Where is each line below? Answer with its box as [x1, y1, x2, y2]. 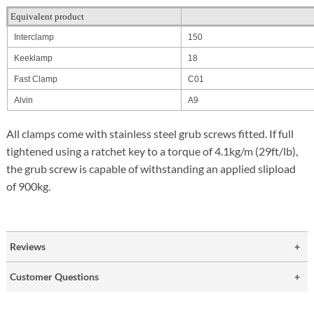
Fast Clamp [12, 74, 60, 84]
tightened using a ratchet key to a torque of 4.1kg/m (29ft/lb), [6, 144, 299, 158]
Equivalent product [11, 11, 85, 22]
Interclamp [12, 32, 55, 42]
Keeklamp [12, 53, 53, 63]
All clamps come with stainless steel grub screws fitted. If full [6, 127, 294, 140]
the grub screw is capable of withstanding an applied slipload [6, 162, 296, 175]
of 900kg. [6, 179, 51, 193]
